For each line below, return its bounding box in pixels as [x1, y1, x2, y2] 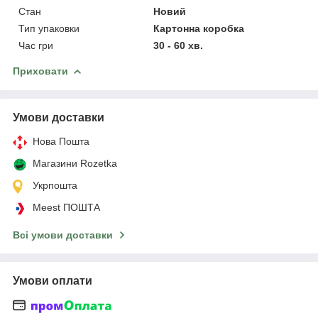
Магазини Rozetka [33, 157, 117, 169]
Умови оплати [13, 274, 92, 287]
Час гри [18, 39, 53, 51]
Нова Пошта [33, 135, 89, 147]
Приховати [13, 65, 68, 77]
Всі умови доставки [13, 229, 113, 241]
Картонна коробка [153, 22, 245, 34]
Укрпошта [33, 179, 77, 191]
